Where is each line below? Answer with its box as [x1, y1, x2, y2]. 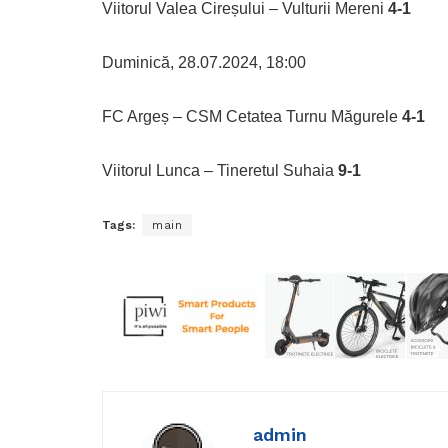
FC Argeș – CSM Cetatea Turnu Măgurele [102, 108, 402, 126]
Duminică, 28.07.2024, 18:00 [102, 54, 306, 72]
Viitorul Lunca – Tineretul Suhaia [102, 162, 338, 180]
